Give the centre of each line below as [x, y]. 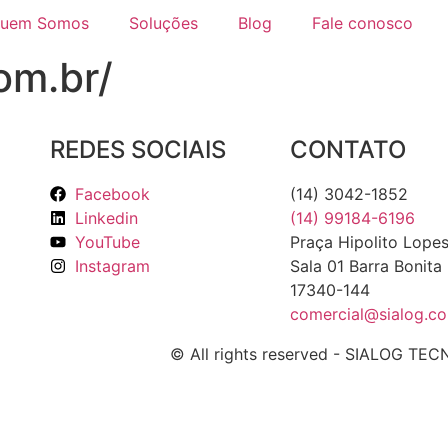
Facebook [113, 194]
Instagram [113, 266]
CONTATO [347, 149]
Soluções [163, 23]
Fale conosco [362, 23]
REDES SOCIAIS [138, 149]
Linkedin [107, 218]
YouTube [108, 242]
